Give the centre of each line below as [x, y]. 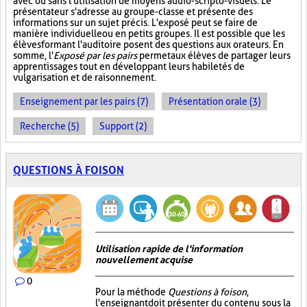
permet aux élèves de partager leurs [214, 56]
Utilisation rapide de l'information [169, 249]
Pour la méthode [132, 292]
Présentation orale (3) [214, 101]
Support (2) [123, 126]
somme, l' [33, 56]
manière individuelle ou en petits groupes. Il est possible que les [149, 34]
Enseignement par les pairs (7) [84, 101]
